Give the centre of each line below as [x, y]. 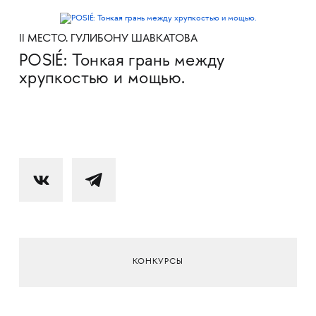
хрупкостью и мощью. [102, 79]
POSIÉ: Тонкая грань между [122, 61]
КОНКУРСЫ [158, 262]
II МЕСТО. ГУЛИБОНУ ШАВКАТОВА [108, 39]
